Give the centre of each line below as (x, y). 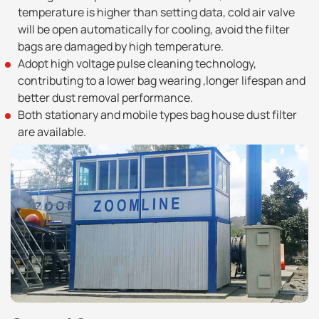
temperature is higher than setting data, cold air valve (156, 12)
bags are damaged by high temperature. (121, 47)
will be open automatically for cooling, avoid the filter (154, 30)
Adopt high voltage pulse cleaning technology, (137, 64)
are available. (52, 132)
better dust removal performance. (105, 98)
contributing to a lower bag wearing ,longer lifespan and (162, 81)
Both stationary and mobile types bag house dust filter (157, 115)
